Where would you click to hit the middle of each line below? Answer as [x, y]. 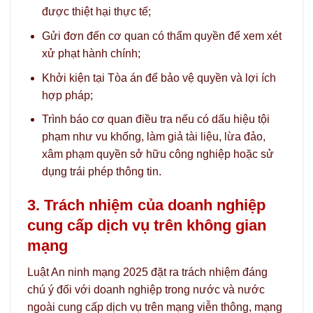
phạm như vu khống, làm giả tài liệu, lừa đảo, [153, 137]
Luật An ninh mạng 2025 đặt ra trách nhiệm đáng [147, 272]
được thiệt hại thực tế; [96, 12]
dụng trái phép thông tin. [101, 172]
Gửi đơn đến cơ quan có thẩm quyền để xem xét [161, 36]
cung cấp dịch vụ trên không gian [147, 225]
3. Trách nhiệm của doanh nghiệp [146, 205]
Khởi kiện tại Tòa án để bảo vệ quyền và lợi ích [159, 78]
